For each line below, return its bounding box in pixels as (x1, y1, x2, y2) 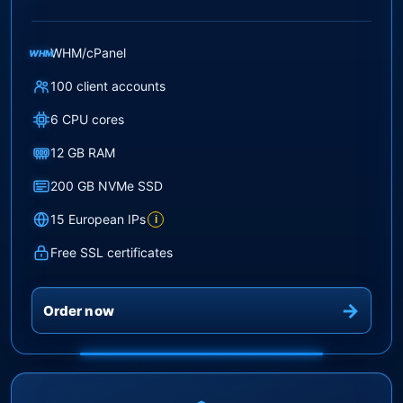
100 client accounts (50, 77, 166, 94)
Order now (43, 301, 114, 319)
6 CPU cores (50, 111, 124, 127)
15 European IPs (50, 210, 146, 227)
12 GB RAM (50, 144, 115, 160)
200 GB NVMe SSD (50, 177, 163, 193)
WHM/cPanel (50, 44, 126, 60)
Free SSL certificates (50, 244, 173, 260)
